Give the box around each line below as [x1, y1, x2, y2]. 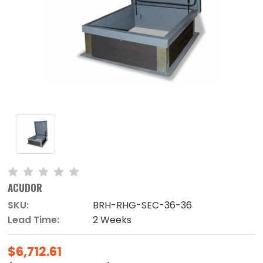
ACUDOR [8, 180, 43, 195]
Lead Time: [8, 213, 60, 227]
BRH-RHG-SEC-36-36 [93, 198, 193, 213]
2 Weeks [93, 213, 132, 227]
